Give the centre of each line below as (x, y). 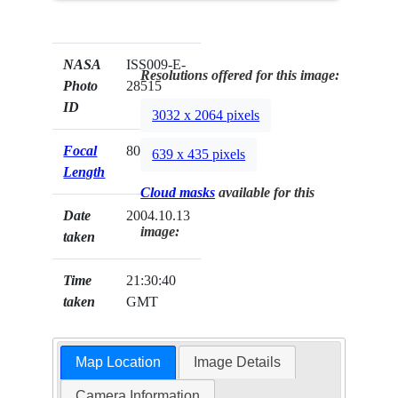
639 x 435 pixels (199, 155)
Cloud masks (178, 193)
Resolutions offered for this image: (240, 76)
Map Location (118, 362)
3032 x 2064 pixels (206, 115)
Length (84, 172)
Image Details (238, 362)
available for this (265, 193)
